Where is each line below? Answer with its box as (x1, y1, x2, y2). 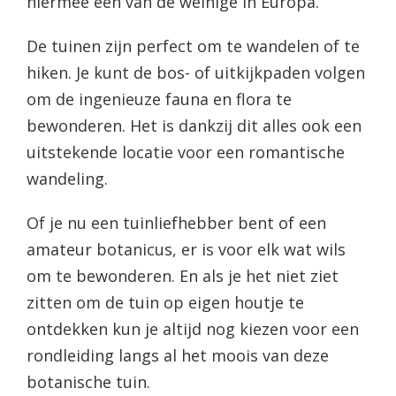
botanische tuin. (26, 371, 150, 393)
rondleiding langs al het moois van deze (26, 345, 329, 367)
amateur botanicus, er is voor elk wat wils (26, 239, 346, 261)
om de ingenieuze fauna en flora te (26, 88, 292, 110)
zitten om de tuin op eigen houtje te (26, 292, 304, 314)
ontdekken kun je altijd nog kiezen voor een (26, 318, 359, 340)
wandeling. (26, 168, 108, 190)
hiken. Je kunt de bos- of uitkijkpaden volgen (26, 62, 365, 84)
